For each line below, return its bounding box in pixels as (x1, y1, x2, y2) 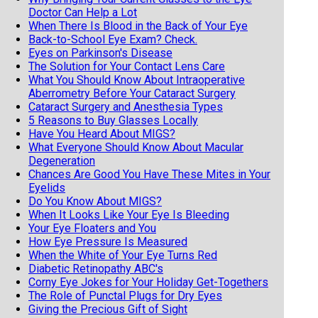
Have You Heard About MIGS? (28, 126, 175, 141)
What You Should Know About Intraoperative (28, 72, 245, 87)
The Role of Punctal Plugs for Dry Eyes (28, 288, 222, 302)
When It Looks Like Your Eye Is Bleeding (28, 207, 229, 221)
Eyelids (28, 180, 65, 194)
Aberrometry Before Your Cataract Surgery (28, 86, 236, 100)
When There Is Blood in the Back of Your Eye (28, 18, 248, 33)
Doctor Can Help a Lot (28, 5, 137, 19)
